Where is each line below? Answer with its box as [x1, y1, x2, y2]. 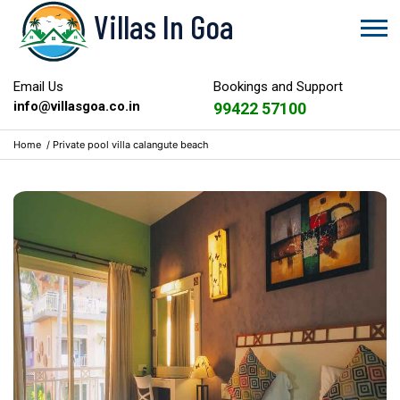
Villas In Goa [94, 6, 234, 46]
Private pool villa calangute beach [53, 138, 209, 151]
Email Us [13, 79, 63, 95]
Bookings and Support [213, 79, 343, 95]
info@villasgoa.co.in [13, 98, 140, 114]
